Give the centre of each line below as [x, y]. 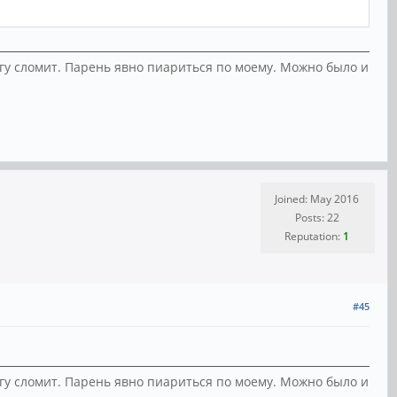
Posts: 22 [317, 217]
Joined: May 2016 [317, 198]
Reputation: [314, 236]
